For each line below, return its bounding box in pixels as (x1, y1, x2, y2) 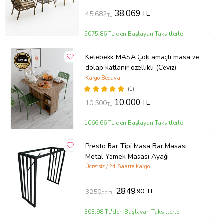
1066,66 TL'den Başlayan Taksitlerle (84, 118, 183, 127)
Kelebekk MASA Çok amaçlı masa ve (85, 53, 199, 62)
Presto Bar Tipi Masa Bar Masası (85, 141, 187, 151)
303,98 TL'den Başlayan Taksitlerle (84, 207, 180, 216)
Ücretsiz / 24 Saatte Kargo (85, 163, 150, 170)
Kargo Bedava (85, 74, 120, 82)
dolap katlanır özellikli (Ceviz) (85, 63, 176, 73)
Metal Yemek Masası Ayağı (85, 152, 169, 162)
